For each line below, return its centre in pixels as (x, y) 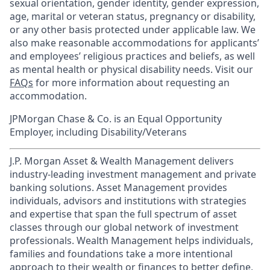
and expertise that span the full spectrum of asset (123, 214)
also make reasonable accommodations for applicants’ (134, 43)
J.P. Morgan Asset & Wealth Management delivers (122, 161)
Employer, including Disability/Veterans (98, 132)
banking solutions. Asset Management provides (118, 187)
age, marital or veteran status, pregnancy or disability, (133, 16)
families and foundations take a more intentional (121, 254)
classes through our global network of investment (124, 227)
